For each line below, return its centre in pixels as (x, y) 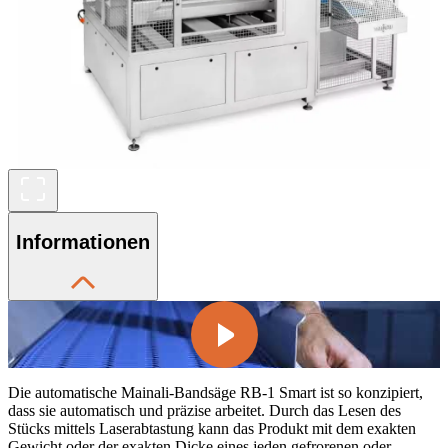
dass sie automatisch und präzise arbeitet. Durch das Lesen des (204, 410)
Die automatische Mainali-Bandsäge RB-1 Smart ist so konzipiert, (215, 392)
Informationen (83, 242)
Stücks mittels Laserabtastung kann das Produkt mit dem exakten (212, 428)
